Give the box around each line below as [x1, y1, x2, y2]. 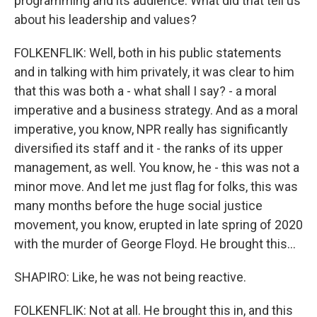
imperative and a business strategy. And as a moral [14, 103, 298, 117]
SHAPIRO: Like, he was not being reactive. [14, 270, 246, 284]
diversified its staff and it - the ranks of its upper [14, 141, 283, 156]
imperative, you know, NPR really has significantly [14, 122, 288, 137]
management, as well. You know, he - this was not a [14, 160, 299, 175]
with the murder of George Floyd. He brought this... [14, 236, 296, 251]
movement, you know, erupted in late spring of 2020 [14, 217, 303, 232]
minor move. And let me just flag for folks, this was [14, 179, 298, 194]
